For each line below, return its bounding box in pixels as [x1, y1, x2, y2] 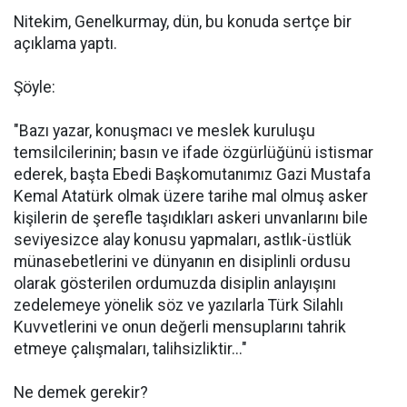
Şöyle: [14, 78, 55, 96]
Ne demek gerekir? [14, 383, 148, 402]
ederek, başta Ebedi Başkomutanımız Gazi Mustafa [14, 165, 371, 184]
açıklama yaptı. [14, 35, 117, 53]
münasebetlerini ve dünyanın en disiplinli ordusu [14, 253, 351, 271]
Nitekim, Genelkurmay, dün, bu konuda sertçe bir [14, 13, 352, 31]
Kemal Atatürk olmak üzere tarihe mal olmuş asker [14, 187, 368, 205]
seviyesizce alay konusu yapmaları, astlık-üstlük [14, 231, 352, 249]
